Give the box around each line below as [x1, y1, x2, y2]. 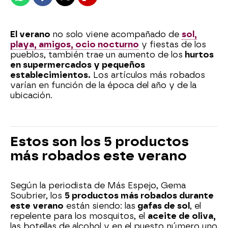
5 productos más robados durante [65, 190, 214, 201]
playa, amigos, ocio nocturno [10, 39, 139, 49]
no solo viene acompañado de [52, 29, 182, 39]
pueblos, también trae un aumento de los [10, 49, 183, 60]
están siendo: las [64, 201, 135, 211]
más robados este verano [10, 148, 187, 163]
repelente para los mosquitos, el [10, 211, 148, 221]
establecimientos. [10, 70, 91, 80]
